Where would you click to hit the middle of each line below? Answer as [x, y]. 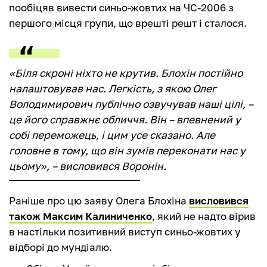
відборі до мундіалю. [60, 247]
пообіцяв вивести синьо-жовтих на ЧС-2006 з [121, 8]
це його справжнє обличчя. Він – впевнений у [125, 120]
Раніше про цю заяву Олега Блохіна [99, 201]
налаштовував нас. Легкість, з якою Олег [113, 89]
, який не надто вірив [204, 216]
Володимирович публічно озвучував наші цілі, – [131, 104]
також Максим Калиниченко [80, 216]
